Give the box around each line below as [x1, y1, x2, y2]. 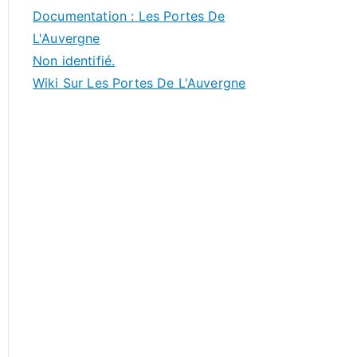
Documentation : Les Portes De [33, 8, 226, 24]
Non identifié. [33, 53, 116, 69]
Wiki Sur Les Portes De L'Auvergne [33, 75, 246, 91]
